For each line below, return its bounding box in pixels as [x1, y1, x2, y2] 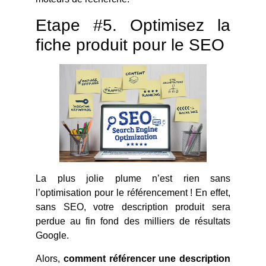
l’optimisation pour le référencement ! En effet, [36, 188, 230, 198]
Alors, [36, 253, 64, 264]
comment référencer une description [63, 253, 230, 264]
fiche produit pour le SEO [36, 35, 224, 54]
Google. [36, 230, 69, 241]
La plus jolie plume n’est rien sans [36, 173, 230, 184]
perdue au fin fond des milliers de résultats [36, 216, 230, 227]
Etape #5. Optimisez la [36, 15, 230, 34]
